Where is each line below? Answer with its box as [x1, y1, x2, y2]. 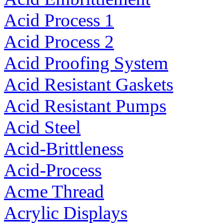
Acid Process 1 [4, 10, 114, 31]
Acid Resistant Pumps [4, 96, 166, 116]
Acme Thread [4, 181, 104, 202]
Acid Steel [4, 117, 81, 138]
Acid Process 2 [4, 31, 114, 52]
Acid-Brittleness [4, 138, 123, 159]
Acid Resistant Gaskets [4, 74, 173, 95]
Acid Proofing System [4, 53, 168, 74]
